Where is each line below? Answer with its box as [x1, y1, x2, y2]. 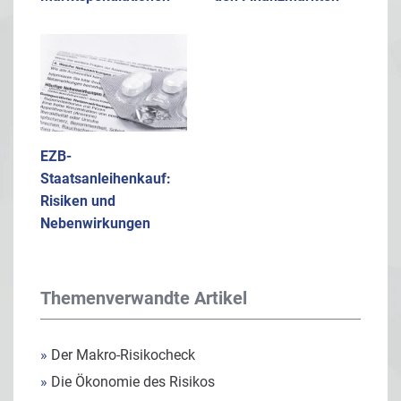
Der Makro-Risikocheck [47, 346, 195, 364]
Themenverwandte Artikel [40, 287, 247, 310]
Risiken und [40, 192, 115, 210]
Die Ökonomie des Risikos [47, 373, 215, 391]
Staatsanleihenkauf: [40, 170, 171, 188]
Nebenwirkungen [40, 215, 150, 233]
